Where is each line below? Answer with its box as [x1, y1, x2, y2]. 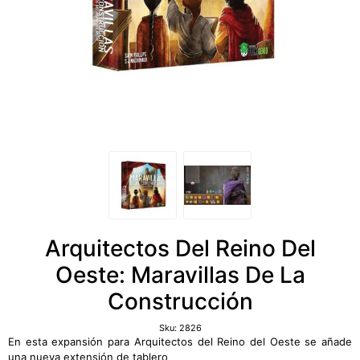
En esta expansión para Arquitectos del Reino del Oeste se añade [8, 335, 352, 348]
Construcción [107, 288, 253, 315]
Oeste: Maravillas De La [55, 261, 305, 288]
